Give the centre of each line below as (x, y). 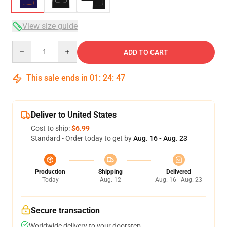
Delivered (179, 172)
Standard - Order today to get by (82, 138)
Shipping (110, 172)
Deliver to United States (74, 115)
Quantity (26, 45)
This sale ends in (57, 78)
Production (50, 172)
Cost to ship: (51, 128)
